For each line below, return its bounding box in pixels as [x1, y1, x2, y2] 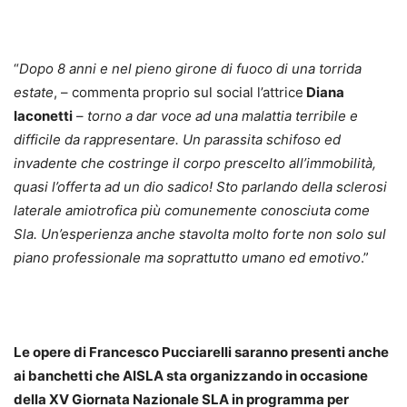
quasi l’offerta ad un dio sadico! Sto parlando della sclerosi [14, 178, 387, 195]
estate [14, 84, 54, 101]
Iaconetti [14, 107, 73, 124]
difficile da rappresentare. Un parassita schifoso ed [14, 131, 341, 148]
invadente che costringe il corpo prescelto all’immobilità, [14, 154, 376, 172]
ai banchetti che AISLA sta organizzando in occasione [14, 367, 368, 384]
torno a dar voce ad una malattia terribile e [87, 107, 358, 124]
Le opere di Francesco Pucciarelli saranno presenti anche [14, 343, 389, 361]
